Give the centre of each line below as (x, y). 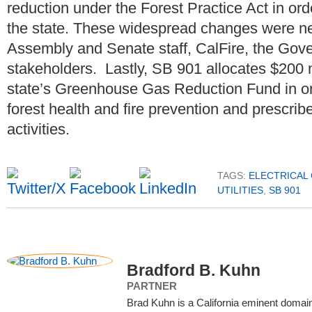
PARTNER (152, 286)
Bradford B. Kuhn (194, 270)
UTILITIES (240, 190)
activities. (38, 130)
